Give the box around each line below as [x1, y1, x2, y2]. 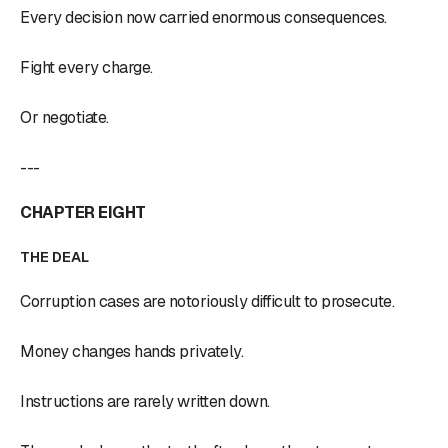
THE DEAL [20, 247, 89, 266]
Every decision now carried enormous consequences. [20, 6, 387, 28]
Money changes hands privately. [20, 340, 243, 362]
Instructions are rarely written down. [20, 390, 270, 412]
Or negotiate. [20, 106, 109, 128]
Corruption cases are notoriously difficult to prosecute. [20, 290, 394, 312]
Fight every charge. [20, 56, 153, 78]
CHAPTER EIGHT [20, 201, 146, 223]
